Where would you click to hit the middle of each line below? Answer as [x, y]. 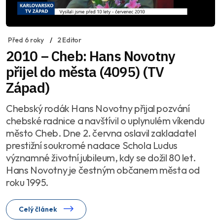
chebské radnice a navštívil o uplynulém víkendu [105, 120]
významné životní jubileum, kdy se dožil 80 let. [101, 157]
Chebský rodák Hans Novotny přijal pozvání [98, 108]
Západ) [28, 87]
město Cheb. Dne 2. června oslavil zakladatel [101, 133]
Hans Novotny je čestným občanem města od [103, 170]
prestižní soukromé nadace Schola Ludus [92, 145]
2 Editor [69, 40]
